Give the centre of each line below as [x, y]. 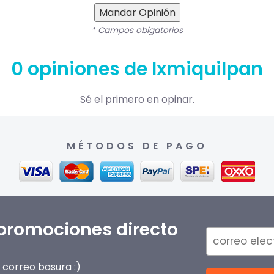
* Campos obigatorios [137, 31]
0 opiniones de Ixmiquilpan [137, 69]
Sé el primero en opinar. [137, 100]
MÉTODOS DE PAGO [137, 146]
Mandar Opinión [137, 13]
